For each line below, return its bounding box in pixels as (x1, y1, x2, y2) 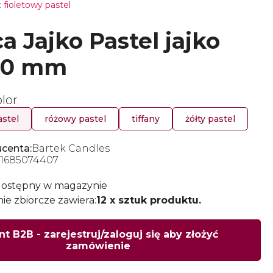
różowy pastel (44, 113, 106, 124)
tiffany (132, 113, 160, 124)
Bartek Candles (32, 143, 110, 154)
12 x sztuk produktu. (96, 194, 201, 206)
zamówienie (66, 240, 130, 252)
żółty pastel (185, 113, 235, 124)
